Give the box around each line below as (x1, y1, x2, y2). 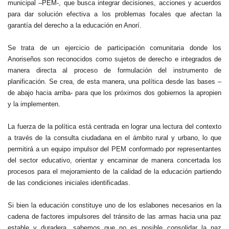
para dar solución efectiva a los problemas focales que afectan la (8, 10, 221, 18)
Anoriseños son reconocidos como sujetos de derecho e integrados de (8, 55, 221, 63)
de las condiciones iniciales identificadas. (8, 178, 130, 187)
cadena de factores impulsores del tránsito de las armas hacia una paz (8, 212, 221, 220)
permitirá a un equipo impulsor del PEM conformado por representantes (8, 145, 221, 153)
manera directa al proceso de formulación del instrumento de (8, 66, 221, 74)
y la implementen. (8, 100, 60, 108)
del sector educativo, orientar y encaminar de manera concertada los (8, 156, 221, 164)
